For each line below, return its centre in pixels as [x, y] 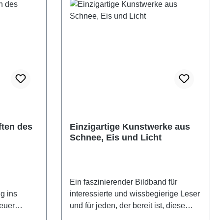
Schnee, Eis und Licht [115, 138]
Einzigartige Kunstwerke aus [130, 127]
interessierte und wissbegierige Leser [135, 194]
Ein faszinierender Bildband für [123, 182]
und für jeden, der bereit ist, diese [127, 206]
